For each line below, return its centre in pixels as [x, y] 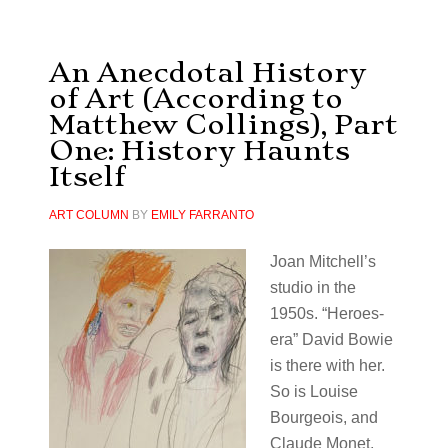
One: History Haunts [199, 150]
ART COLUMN [88, 215]
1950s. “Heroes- [326, 313]
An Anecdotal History [207, 72]
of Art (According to [195, 98]
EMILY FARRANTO [202, 215]
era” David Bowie [331, 339]
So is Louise [313, 391]
